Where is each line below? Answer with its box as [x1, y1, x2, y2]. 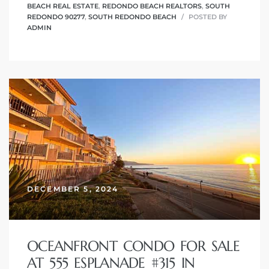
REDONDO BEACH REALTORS [102, 2, 202, 11]
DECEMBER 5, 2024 [27, 184, 119, 193]
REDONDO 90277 [27, 13, 85, 22]
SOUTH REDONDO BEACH [88, 13, 177, 22]
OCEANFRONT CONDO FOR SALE [27, 237, 240, 255]
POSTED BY [187, 13, 227, 22]
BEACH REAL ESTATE [27, 2, 98, 11]
